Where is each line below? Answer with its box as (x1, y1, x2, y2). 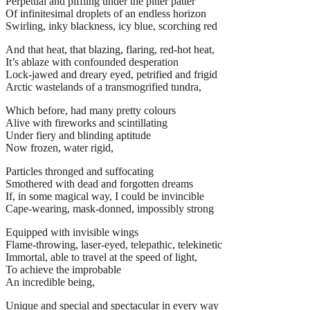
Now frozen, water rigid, (6, 141, 113, 154)
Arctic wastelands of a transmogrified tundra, (6, 80, 201, 93)
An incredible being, (6, 275, 95, 288)
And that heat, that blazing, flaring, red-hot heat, (6, 43, 215, 55)
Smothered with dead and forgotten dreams (6, 177, 193, 190)
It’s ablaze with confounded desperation (6, 55, 179, 68)
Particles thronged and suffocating (6, 165, 154, 177)
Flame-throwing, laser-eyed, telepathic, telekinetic (6, 238, 222, 250)
